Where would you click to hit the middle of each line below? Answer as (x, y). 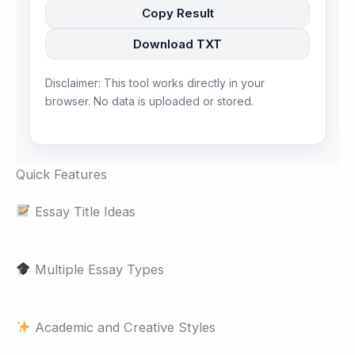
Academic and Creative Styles (123, 328)
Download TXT (177, 44)
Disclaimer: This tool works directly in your (155, 83)
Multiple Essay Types (97, 269)
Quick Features (61, 174)
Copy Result (177, 13)
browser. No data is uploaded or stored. (149, 101)
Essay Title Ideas (83, 211)
